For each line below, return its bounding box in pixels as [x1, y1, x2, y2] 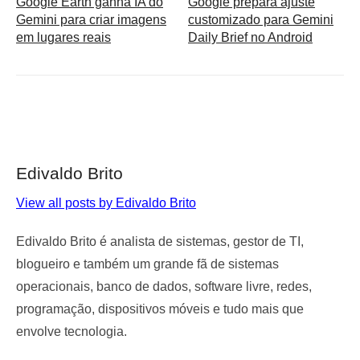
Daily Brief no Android [188, 30, 313, 44]
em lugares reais [16, 30, 111, 44]
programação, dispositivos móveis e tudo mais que [16, 301, 304, 316]
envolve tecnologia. [16, 324, 127, 338]
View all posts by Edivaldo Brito [16, 195, 196, 210]
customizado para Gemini [188, 12, 333, 27]
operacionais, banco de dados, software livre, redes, [16, 279, 312, 293]
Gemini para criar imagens [16, 12, 166, 27]
